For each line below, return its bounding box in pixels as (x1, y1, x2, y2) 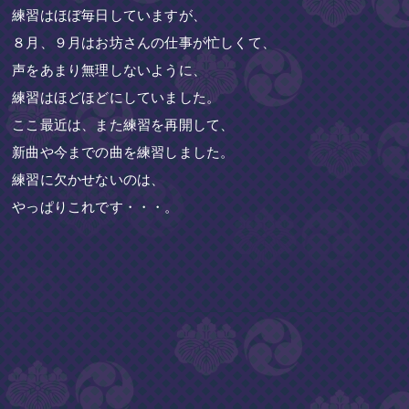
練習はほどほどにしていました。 (12, 88, 221, 106)
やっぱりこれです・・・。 (12, 197, 179, 215)
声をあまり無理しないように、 (12, 60, 207, 79)
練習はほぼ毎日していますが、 (12, 5, 207, 24)
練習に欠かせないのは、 (12, 170, 165, 188)
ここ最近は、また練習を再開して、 (12, 115, 235, 133)
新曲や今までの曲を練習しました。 (12, 142, 235, 161)
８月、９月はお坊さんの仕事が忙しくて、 (12, 33, 277, 51)
